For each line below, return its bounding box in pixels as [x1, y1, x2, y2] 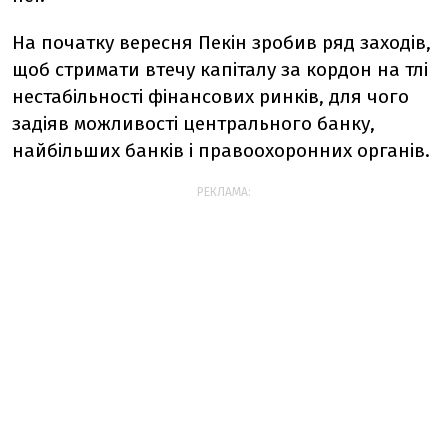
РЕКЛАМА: [197, 185, 251, 199]
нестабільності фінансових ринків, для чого [12, 85, 409, 108]
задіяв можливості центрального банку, [12, 112, 375, 135]
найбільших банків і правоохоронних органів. [12, 139, 430, 162]
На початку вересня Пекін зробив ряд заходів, [12, 31, 431, 54]
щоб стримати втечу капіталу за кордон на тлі [12, 58, 428, 81]
